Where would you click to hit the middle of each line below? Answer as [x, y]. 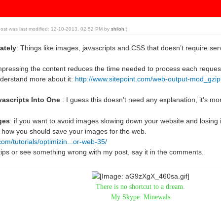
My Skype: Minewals [140, 197]
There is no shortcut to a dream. [141, 186]
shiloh [117, 29]
